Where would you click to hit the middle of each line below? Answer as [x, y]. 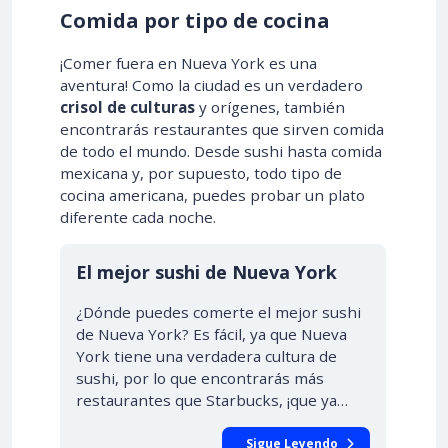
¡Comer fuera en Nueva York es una [188, 63]
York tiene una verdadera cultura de [206, 356]
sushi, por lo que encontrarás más [200, 378]
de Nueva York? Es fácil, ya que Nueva [211, 334]
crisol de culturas [127, 107]
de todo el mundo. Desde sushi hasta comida [221, 151]
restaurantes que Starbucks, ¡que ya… [212, 400]
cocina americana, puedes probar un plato [212, 195]
